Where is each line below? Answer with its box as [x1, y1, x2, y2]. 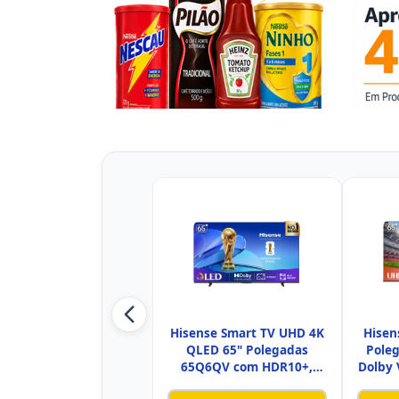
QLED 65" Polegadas [185, 341, 308, 359]
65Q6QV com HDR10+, [181, 358, 313, 376]
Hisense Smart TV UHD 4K [169, 324, 324, 342]
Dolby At [221, 375, 273, 393]
